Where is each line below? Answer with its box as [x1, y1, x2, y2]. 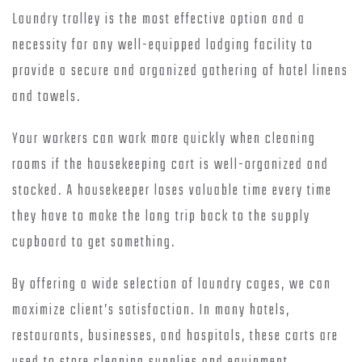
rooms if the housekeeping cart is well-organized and [12, 153, 329, 177]
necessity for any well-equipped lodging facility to [12, 33, 314, 57]
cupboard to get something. [12, 230, 175, 255]
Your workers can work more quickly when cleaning [12, 127, 316, 151]
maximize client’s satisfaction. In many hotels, [12, 298, 290, 322]
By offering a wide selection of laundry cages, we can [12, 272, 331, 297]
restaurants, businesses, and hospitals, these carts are [12, 324, 339, 348]
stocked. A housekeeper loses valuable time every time [12, 179, 332, 203]
